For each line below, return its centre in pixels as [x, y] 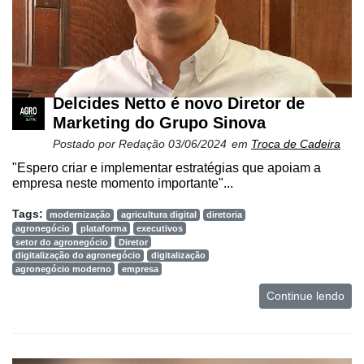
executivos [159, 229]
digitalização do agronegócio [78, 256]
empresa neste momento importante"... [123, 184]
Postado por [86, 144]
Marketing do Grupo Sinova [159, 123]
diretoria [224, 215]
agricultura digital [158, 215]
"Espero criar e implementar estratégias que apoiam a [167, 168]
